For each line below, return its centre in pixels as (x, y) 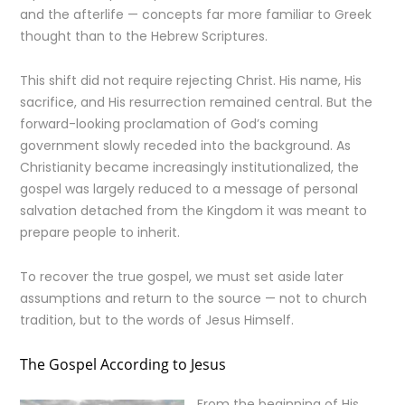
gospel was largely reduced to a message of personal (189, 189)
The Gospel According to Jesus (123, 364)
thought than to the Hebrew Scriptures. (144, 36)
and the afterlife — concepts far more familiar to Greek (196, 14)
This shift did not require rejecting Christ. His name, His (191, 80)
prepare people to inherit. (100, 232)
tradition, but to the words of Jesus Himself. (157, 320)
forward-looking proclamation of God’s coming (170, 124)
